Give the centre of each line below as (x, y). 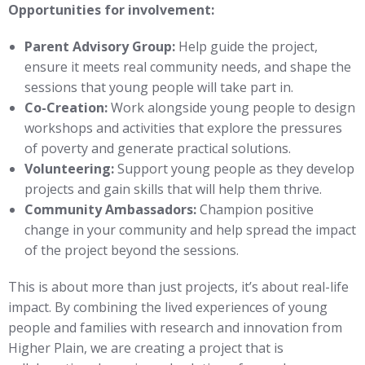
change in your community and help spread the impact (190, 230)
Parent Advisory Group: (100, 47)
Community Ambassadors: (110, 210)
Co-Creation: (66, 108)
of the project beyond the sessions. (132, 251)
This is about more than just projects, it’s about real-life (178, 287)
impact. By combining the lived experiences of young (168, 308)
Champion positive (255, 210)
